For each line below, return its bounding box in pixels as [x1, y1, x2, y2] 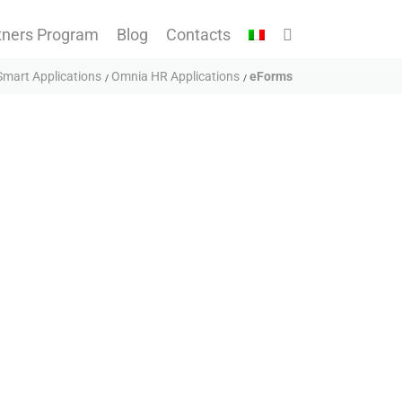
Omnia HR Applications [111, 68, 240, 83]
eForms [249, 68, 293, 83]
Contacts [166, 24, 231, 44]
